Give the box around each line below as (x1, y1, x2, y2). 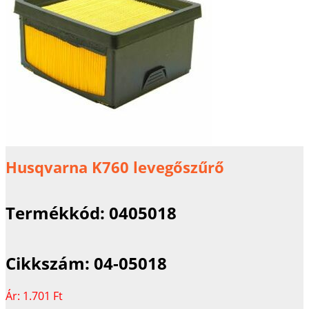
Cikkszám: (6, 251, 94, 275)
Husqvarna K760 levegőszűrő (6, 157, 224, 178)
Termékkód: (6, 201, 109, 224)
